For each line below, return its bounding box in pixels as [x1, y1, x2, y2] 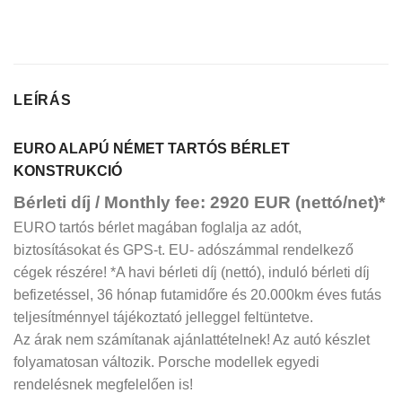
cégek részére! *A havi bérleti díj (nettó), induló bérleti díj [13, 264, 370, 280]
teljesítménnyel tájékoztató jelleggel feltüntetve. [13, 309, 313, 325]
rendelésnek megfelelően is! [13, 376, 193, 392]
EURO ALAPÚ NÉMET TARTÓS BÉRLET [13, 140, 290, 156]
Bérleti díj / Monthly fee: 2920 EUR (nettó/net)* [13, 192, 385, 212]
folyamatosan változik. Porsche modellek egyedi [13, 354, 319, 370]
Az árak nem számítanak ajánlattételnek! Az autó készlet [13, 331, 370, 347]
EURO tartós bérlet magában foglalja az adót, [13, 219, 301, 235]
